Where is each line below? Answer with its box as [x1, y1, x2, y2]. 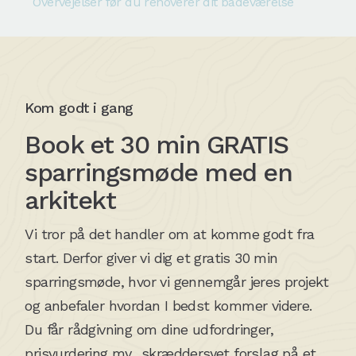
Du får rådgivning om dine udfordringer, [25, 320, 273, 338]
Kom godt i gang [25, 99, 133, 116]
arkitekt [25, 184, 116, 215]
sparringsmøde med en [25, 157, 292, 188]
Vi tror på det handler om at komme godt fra [25, 225, 315, 242]
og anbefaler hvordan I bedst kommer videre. [25, 296, 312, 314]
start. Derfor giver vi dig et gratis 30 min [25, 249, 278, 266]
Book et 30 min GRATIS [25, 129, 288, 160]
